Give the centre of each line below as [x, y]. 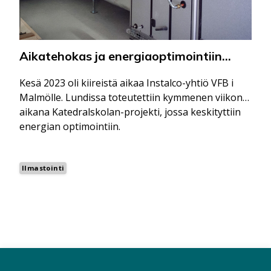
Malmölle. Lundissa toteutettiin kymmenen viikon [131, 98]
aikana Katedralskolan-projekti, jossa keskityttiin [130, 112]
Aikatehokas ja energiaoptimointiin [121, 56]
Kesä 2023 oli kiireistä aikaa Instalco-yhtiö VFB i [126, 83]
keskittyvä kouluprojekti [89, 71]
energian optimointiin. [70, 127]
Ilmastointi [43, 168]
